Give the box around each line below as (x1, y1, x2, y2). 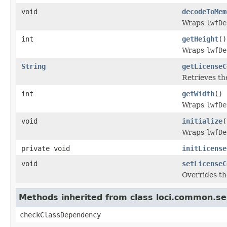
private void (21, 144, 70, 153)
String (21, 62, 46, 70)
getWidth (182, 89, 214, 98)
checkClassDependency (20, 210, 101, 219)
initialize (182, 117, 222, 125)
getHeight (182, 34, 218, 43)
